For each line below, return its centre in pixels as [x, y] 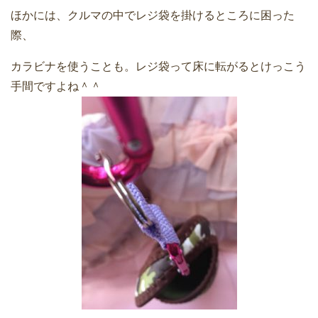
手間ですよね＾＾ [56, 87]
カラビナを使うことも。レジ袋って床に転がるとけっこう [158, 67]
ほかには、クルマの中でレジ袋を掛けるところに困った [153, 16]
